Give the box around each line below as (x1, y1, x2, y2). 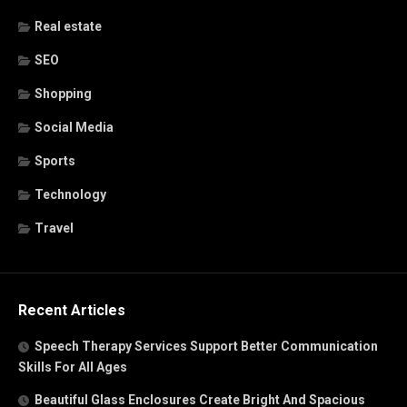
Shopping (35, 85, 92, 101)
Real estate (35, 18, 102, 34)
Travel (35, 220, 74, 235)
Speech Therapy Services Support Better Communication (35, 338, 378, 353)
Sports (35, 153, 75, 168)
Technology (35, 186, 106, 202)
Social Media (35, 119, 114, 134)
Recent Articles (18, 301, 125, 319)
